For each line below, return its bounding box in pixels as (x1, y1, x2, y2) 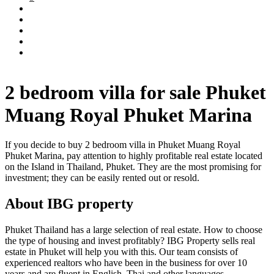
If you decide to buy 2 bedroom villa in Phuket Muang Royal (5, 139, 240, 150)
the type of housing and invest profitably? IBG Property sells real (5, 235, 255, 246)
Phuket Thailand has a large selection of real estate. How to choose (5, 224, 262, 235)
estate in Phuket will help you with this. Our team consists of (5, 246, 238, 257)
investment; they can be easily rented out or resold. (5, 172, 199, 183)
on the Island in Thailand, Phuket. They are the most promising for (5, 161, 261, 172)
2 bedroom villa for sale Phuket (5, 81, 266, 103)
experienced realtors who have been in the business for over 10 (5, 257, 247, 268)
